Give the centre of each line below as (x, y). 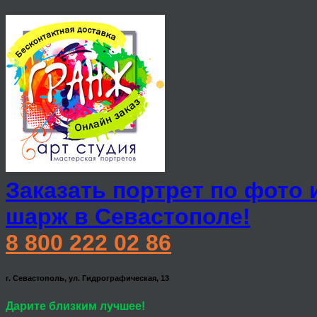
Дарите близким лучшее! (75, 306)
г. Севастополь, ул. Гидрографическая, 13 (87, 278)
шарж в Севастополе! (128, 217)
